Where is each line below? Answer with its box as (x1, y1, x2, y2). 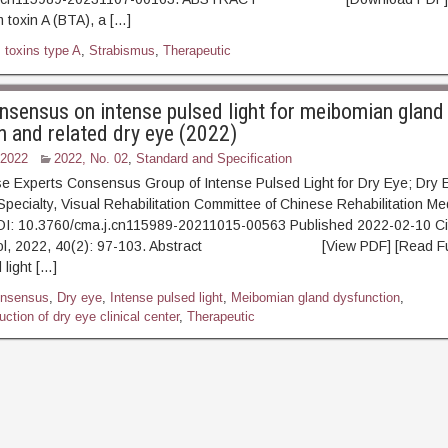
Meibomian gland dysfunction (230, 290, 400, 305)
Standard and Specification (135, 151, 292, 166)
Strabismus (88, 43, 155, 58)
